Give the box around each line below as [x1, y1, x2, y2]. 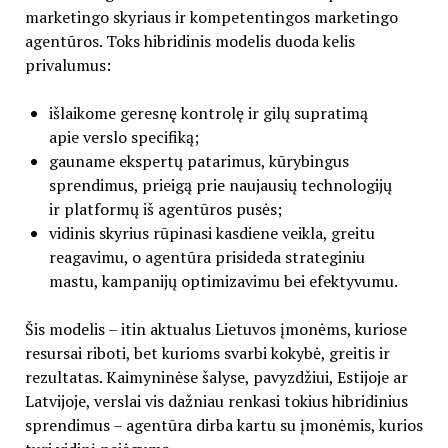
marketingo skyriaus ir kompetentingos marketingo [24, 6, 398, 29]
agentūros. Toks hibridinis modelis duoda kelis [24, 30, 355, 53]
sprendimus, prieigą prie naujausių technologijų [48, 174, 392, 197]
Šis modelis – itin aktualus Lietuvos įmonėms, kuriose [24, 318, 407, 341]
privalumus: [24, 54, 111, 77]
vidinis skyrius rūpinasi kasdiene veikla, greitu [48, 222, 375, 245]
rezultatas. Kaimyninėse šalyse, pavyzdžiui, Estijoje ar [24, 366, 408, 389]
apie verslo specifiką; [48, 126, 199, 149]
